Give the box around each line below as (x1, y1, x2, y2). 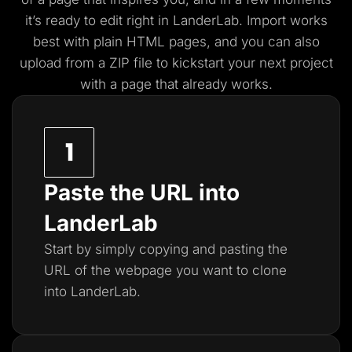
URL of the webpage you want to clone (44, 262, 287, 278)
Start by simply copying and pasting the (44, 240, 288, 257)
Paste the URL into (44, 178, 240, 206)
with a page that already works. (79, 75, 273, 92)
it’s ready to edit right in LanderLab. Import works (24, 12, 328, 28)
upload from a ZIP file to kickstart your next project (19, 54, 333, 71)
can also (267, 33, 320, 49)
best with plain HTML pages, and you (32, 33, 268, 49)
